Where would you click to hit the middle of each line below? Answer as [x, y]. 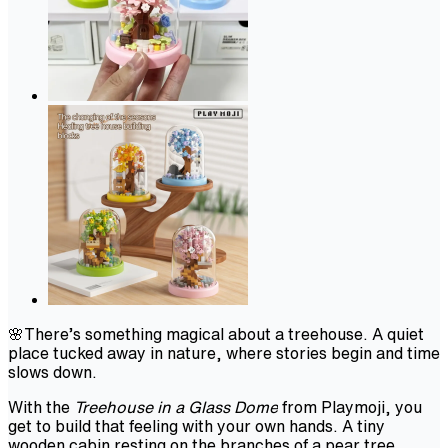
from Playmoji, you [350, 406]
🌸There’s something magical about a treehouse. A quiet [216, 333]
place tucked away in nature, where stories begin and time [224, 352]
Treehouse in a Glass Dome [176, 406]
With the [41, 406]
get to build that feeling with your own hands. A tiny [196, 425]
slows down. [52, 371]
